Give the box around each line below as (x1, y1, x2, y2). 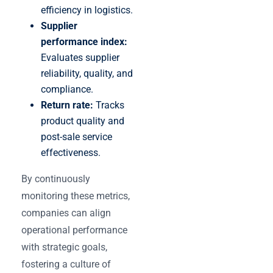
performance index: (41, 35, 127, 48)
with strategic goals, (21, 241, 107, 253)
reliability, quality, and (41, 67, 133, 79)
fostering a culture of (21, 258, 111, 270)
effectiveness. (41, 146, 101, 158)
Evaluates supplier (41, 51, 119, 63)
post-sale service (41, 130, 112, 143)
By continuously (21, 172, 90, 185)
